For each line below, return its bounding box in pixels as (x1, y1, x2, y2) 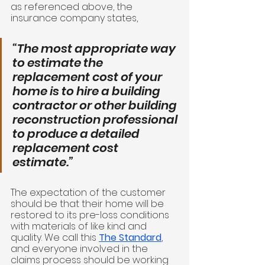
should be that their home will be (11, 197, 166, 211)
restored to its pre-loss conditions (11, 208, 172, 222)
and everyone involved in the (11, 242, 150, 256)
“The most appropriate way (12, 40, 178, 57)
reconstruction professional (12, 111, 180, 128)
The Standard (99, 231, 161, 245)
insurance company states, (11, 11, 140, 25)
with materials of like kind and (11, 219, 149, 234)
